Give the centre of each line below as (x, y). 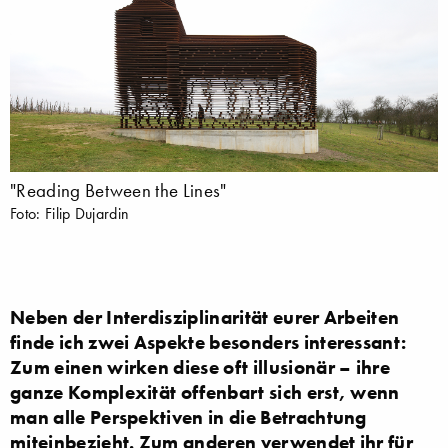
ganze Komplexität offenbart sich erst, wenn (205, 391)
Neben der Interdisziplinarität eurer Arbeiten (205, 316)
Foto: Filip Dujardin (70, 212)
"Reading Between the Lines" (118, 190)
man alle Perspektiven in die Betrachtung (188, 416)
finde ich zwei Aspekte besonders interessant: (208, 341)
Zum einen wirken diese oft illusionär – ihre (200, 366)
